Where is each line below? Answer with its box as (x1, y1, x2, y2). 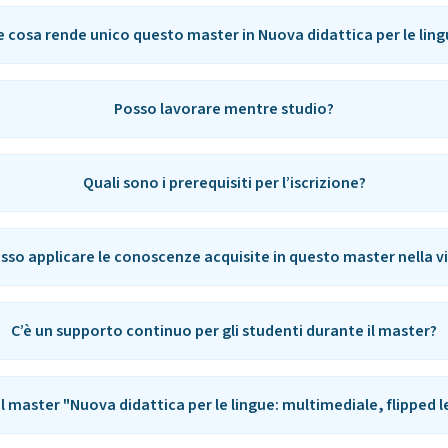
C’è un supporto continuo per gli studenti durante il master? (11, 320, 438, 342)
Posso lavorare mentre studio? (114, 98, 335, 120)
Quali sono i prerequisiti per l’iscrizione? (82, 172, 366, 194)
